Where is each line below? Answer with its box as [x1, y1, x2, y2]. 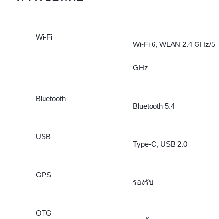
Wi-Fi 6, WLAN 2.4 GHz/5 [132, 40, 215, 49]
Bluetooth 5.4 [132, 102, 175, 110]
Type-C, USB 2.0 [132, 140, 187, 149]
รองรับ [132, 177, 153, 186]
